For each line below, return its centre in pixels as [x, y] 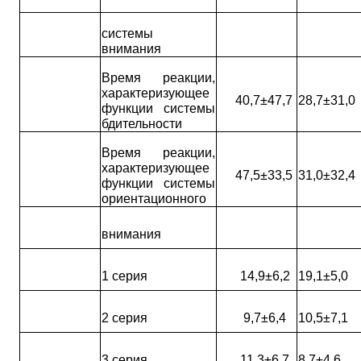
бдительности [141, 123]
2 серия [124, 317]
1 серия [124, 276]
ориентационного [154, 198]
